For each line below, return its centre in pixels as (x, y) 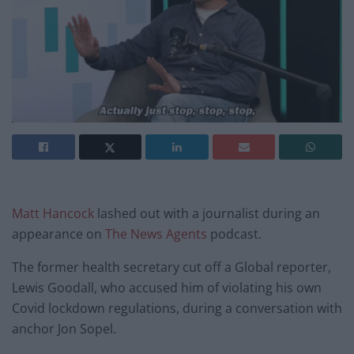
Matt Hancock (53, 214)
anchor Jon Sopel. (64, 329)
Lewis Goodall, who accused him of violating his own (167, 288)
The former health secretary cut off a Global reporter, (171, 267)
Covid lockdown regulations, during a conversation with (177, 309)
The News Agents (156, 234)
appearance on (58, 234)
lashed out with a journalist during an (207, 214)
